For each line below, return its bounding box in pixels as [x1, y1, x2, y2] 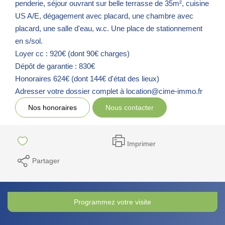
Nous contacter [105, 103, 154, 111]
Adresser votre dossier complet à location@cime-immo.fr [15, 86, 202, 95]
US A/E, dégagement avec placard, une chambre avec [15, 11, 193, 20]
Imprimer [127, 140, 156, 148]
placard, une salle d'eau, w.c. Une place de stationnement [15, 24, 202, 33]
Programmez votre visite [74, 197, 151, 206]
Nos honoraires [28, 103, 77, 111]
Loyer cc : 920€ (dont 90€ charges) [15, 49, 130, 58]
